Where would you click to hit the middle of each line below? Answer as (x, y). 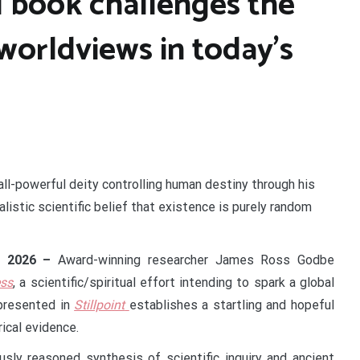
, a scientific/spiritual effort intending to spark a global (174, 282)
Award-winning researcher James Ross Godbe (196, 260)
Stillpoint (100, 305)
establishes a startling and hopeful (232, 305)
